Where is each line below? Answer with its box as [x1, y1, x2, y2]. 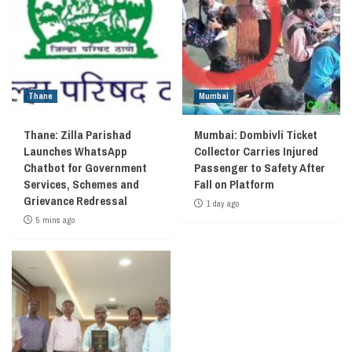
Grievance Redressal [24, 192, 127, 209]
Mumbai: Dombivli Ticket [193, 126, 317, 143]
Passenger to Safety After [193, 159, 325, 176]
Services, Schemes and [24, 175, 139, 192]
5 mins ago [36, 214, 75, 225]
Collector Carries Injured [193, 142, 318, 159]
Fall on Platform [193, 175, 274, 192]
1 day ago [206, 197, 239, 209]
